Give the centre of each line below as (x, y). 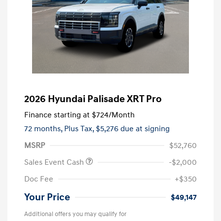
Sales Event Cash (55, 162)
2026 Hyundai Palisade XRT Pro (93, 99)
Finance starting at (57, 115)
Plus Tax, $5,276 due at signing (117, 129)
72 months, (44, 129)
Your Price (47, 197)
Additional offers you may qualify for (75, 214)
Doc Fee (39, 179)
